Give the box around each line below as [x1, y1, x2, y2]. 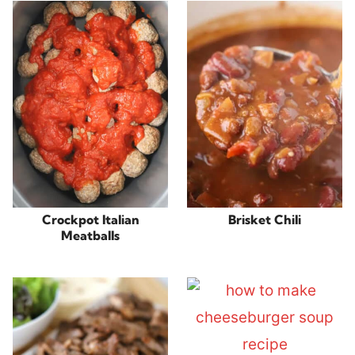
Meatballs [61, 227, 120, 244]
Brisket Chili [228, 212, 301, 228]
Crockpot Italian [41, 212, 139, 228]
